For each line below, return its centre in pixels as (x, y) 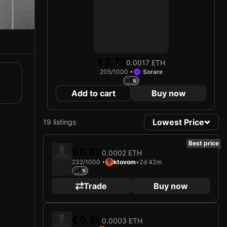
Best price (204, 143)
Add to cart (93, 93)
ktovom (125, 162)
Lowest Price (178, 122)
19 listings (60, 122)
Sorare (153, 72)
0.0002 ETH (122, 153)
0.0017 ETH (145, 63)
